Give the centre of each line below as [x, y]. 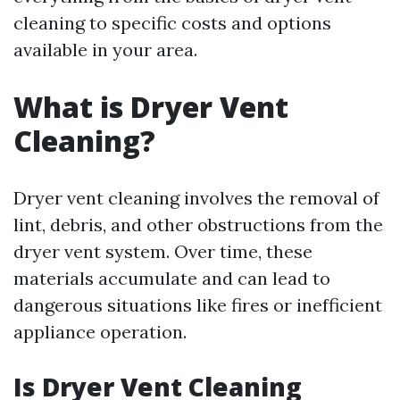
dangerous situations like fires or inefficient [198, 305]
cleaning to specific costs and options [172, 23]
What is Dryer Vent [151, 107]
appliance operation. [100, 332]
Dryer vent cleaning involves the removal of [196, 198]
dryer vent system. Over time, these [163, 251]
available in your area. [105, 50]
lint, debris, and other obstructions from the [198, 225]
